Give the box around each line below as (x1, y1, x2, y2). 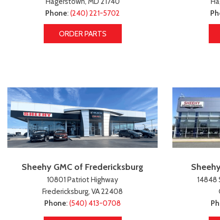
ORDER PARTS (58, 29, 107, 38)
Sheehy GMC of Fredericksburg (22, 162, 143, 173)
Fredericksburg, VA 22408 (42, 187, 123, 196)
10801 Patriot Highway (47, 175, 118, 185)
